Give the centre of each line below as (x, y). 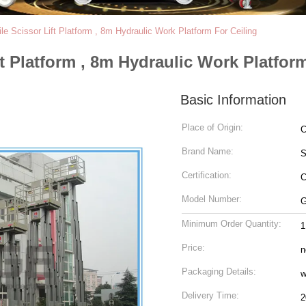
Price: (193, 248)
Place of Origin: (212, 127)
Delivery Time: (210, 295)
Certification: (207, 175)
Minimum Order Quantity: (232, 224)
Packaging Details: (219, 272)
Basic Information (233, 100)
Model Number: (212, 199)
